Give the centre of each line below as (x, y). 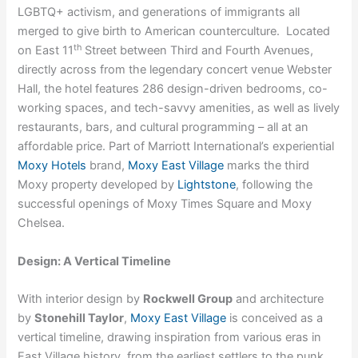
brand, (107, 166)
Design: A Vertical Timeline (95, 261)
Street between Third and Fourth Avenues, (198, 51)
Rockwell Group (188, 298)
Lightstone (207, 185)
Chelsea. (42, 223)
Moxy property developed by (98, 185)
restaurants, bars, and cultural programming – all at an (163, 127)
